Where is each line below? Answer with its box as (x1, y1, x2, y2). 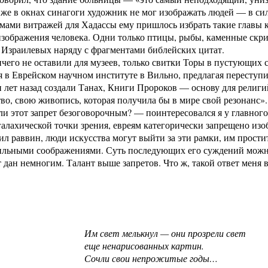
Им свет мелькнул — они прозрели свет (84, 227, 246, 239)
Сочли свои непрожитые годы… (84, 252, 218, 264)
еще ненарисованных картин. (84, 239, 204, 252)
